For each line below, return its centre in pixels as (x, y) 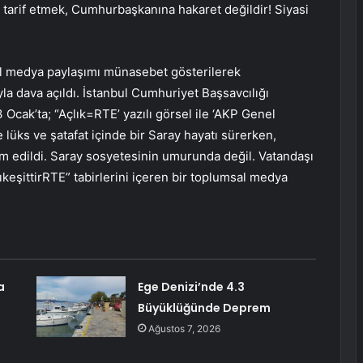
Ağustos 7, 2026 (184, 329)
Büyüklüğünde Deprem (204, 308)
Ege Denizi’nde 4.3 (191, 287)
